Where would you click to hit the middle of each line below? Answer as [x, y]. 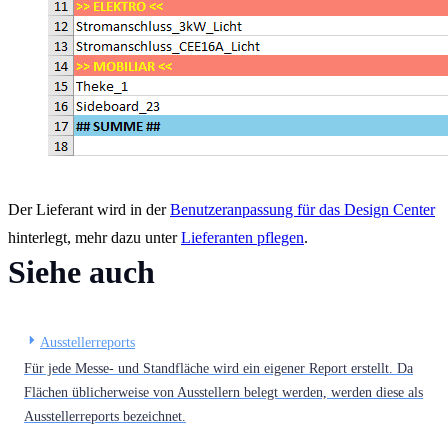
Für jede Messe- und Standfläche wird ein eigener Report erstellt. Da [218, 368]
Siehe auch [81, 271]
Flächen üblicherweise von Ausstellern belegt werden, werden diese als [223, 392]
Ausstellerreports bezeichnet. [105, 416]
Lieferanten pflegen [242, 237]
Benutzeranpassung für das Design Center [302, 209]
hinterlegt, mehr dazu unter [94, 237]
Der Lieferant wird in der [89, 209]
